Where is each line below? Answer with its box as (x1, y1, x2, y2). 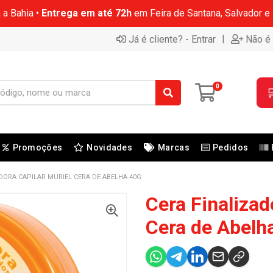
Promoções (12, 143, 63, 152)
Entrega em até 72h (41, 7, 132, 19)
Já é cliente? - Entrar (129, 33, 216, 45)
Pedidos (213, 143, 249, 152)
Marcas (158, 143, 190, 152)
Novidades (87, 143, 132, 152)
